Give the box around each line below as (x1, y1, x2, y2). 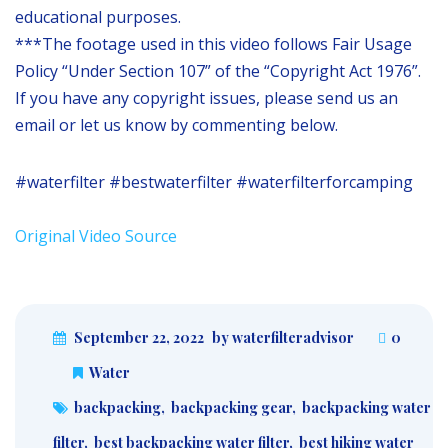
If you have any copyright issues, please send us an (15, 86, 398, 109)
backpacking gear (171, 397, 292, 417)
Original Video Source (15, 224, 177, 247)
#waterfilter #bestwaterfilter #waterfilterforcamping (15, 170, 413, 193)
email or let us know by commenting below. (15, 113, 338, 136)
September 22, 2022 (74, 327, 204, 347)
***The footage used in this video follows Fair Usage (15, 32, 412, 55)
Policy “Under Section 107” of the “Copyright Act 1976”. (15, 59, 421, 82)
